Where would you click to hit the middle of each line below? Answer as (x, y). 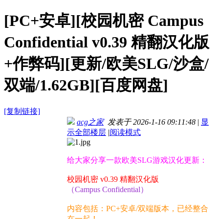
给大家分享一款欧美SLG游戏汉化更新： (137, 160)
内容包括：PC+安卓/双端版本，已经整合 (138, 209)
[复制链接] (22, 111)
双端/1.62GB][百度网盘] (86, 85)
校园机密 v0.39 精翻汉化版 (113, 179)
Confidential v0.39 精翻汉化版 (107, 42)
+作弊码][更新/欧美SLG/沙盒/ (106, 63)
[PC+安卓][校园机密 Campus (104, 20)
